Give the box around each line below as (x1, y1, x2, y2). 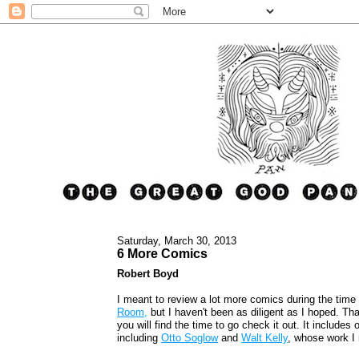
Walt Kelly (241, 332, 288, 345)
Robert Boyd (117, 268, 179, 280)
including (117, 332, 162, 345)
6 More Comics (117, 245, 208, 260)
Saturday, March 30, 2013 (117, 234, 237, 247)
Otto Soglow (161, 332, 219, 345)
